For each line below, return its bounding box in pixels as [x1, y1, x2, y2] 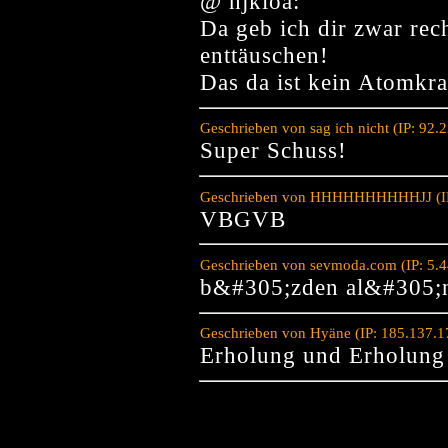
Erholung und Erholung [200, 342, 445, 369]
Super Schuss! [200, 137, 347, 164]
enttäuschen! [200, 42, 329, 69]
